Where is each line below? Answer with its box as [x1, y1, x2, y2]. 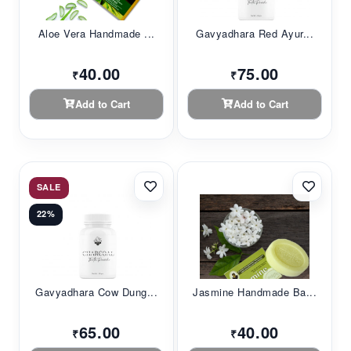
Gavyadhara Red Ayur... [196, 25, 313, 41]
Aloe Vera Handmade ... [38, 25, 155, 41]
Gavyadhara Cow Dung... [35, 284, 157, 299]
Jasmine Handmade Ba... [193, 284, 317, 299]
